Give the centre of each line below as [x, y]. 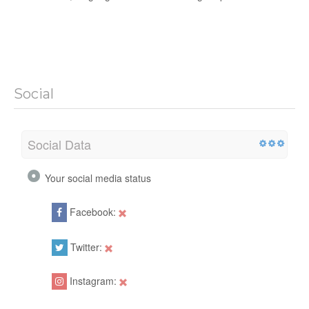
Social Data [59, 144]
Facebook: [93, 212]
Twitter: [86, 247]
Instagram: [93, 281]
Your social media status [98, 178]
